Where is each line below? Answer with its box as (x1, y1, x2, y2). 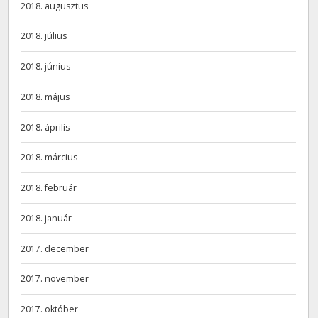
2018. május (21, 90, 70, 103)
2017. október (21, 303, 79, 316)
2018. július (21, 30, 67, 43)
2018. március (21, 151, 78, 164)
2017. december (21, 242, 89, 255)
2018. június (21, 60, 71, 73)
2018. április (21, 121, 70, 133)
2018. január (21, 212, 72, 224)
